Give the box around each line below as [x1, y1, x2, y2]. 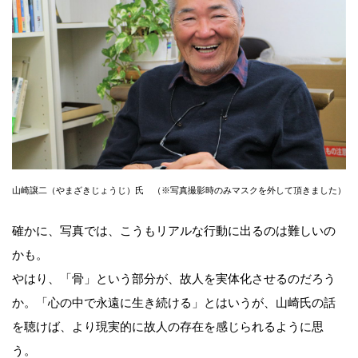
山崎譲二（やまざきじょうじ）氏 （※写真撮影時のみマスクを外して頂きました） [12, 185, 346, 195]
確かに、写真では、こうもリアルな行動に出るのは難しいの [12, 224, 336, 237]
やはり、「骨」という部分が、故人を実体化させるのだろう [12, 272, 336, 285]
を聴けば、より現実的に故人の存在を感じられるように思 [12, 320, 324, 333]
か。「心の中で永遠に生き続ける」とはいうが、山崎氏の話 [12, 296, 336, 309]
